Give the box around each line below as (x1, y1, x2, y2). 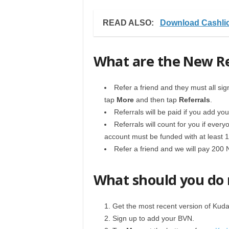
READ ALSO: (102, 18, 156, 27)
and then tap (133, 96, 179, 104)
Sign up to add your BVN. (112, 214, 194, 222)
